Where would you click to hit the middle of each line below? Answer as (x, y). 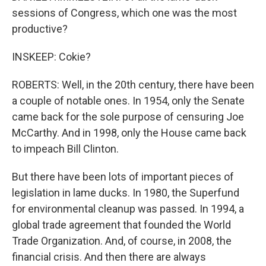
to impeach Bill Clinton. (65, 149)
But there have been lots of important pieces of (123, 177)
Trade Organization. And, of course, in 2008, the (122, 241)
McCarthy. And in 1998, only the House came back (129, 133)
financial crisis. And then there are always (109, 257)
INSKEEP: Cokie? (51, 57)
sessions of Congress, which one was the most (124, 13)
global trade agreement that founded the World (121, 225)
